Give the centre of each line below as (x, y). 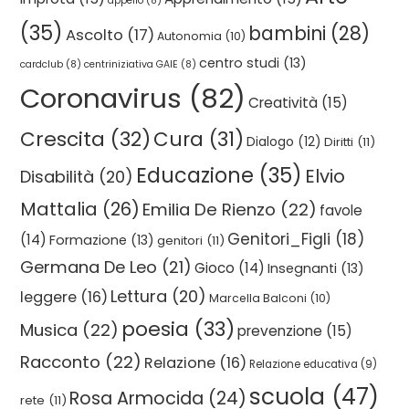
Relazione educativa (304, 364)
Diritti (339, 142)
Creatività (283, 103)
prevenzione (280, 331)
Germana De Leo (89, 267)
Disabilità (58, 177)
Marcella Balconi (258, 298)
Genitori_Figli (279, 239)
